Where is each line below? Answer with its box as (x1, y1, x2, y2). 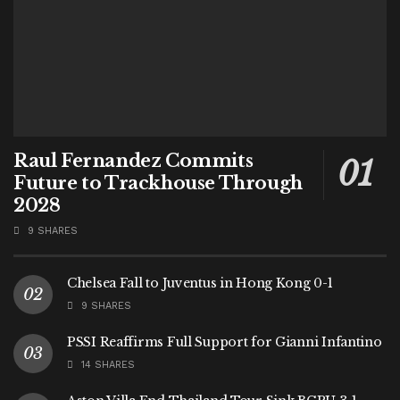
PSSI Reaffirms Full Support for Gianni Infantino (67, 333, 382, 350)
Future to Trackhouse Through (13, 171, 303, 194)
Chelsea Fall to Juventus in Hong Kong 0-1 (67, 274, 333, 291)
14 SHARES (78, 358, 135, 371)
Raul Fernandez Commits (13, 149, 254, 171)
